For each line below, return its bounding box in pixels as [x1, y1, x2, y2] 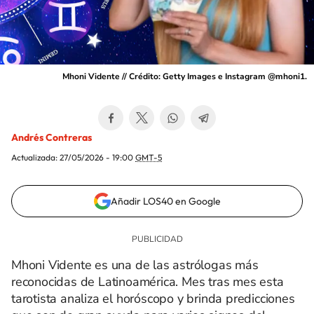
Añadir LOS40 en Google [110, 195, 221, 207]
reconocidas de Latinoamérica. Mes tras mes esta [11, 273, 284, 290]
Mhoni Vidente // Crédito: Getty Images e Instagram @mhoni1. [62, 71, 307, 82]
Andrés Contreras [11, 131, 92, 144]
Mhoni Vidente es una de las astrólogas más [11, 257, 259, 273]
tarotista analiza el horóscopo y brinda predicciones [11, 290, 295, 307]
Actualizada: [11, 152, 60, 163]
